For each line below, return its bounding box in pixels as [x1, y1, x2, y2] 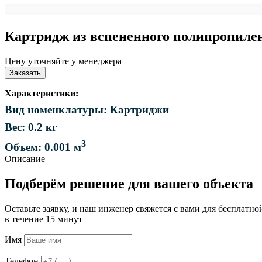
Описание [5, 154, 45, 164]
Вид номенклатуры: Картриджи [5, 103, 169, 116]
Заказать [9, 68, 41, 77]
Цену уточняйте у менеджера [5, 56, 122, 66]
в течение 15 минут [5, 213, 82, 224]
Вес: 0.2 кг [5, 120, 57, 133]
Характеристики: [5, 88, 78, 98]
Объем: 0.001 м [5, 141, 81, 154]
